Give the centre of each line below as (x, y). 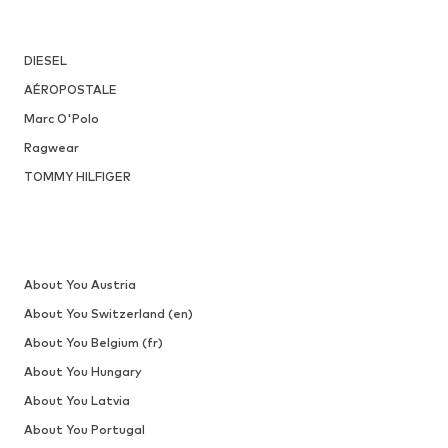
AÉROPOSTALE (70, 90)
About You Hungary (82, 372)
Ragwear (51, 148)
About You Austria (79, 285)
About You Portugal (84, 430)
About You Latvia (76, 401)
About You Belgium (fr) (93, 343)
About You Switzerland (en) (108, 314)
